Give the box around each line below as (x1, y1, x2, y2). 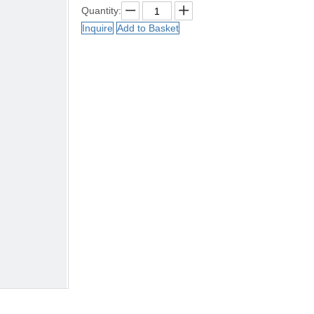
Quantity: (81, 5, 121, 16)
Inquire (82, 22, 113, 34)
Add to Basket (117, 22, 179, 34)
